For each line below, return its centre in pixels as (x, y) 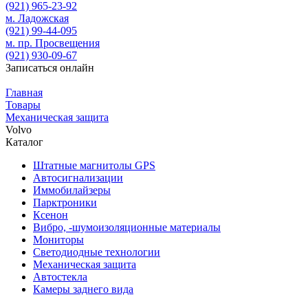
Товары (23, 105)
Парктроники (65, 202)
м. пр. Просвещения (53, 43)
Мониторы (58, 240)
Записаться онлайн (50, 68)
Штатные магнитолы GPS (94, 165)
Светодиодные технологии (97, 252)
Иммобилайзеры (72, 190)
